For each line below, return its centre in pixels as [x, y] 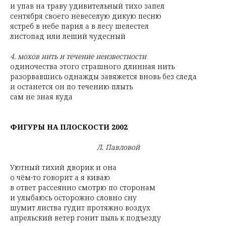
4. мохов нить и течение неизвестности [78, 56]
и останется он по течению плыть [71, 87]
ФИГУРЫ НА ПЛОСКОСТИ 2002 [69, 127]
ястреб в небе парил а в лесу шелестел [79, 26]
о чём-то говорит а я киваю [60, 177]
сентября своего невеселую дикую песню [86, 16]
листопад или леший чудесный [68, 36]
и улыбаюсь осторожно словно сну [73, 197]
